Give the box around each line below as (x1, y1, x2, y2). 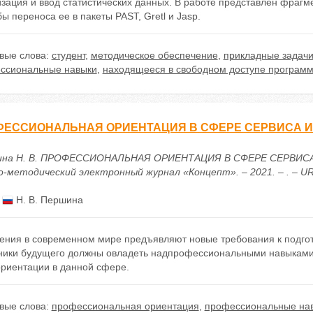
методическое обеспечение (90, 50, 218, 61)
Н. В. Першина (13, 194, 83, 205)
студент (51, 50, 85, 61)
